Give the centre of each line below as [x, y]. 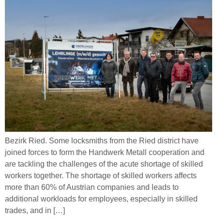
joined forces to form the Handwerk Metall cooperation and [105, 153]
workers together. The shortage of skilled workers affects [101, 176]
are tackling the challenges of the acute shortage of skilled [104, 164]
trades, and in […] [35, 211]
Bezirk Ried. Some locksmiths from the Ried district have [102, 141]
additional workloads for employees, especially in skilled [101, 199]
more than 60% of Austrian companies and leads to [92, 187]
